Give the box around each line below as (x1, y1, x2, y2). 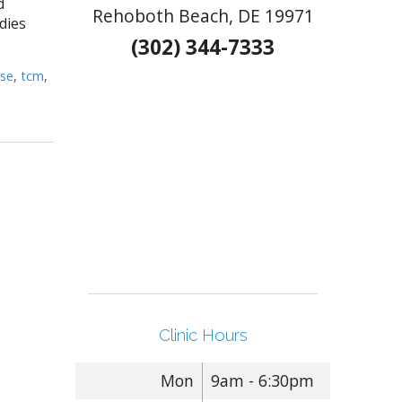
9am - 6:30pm (210, 370, 314, 392)
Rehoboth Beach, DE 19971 (92, 3, 314, 28)
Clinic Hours (158, 324, 248, 345)
